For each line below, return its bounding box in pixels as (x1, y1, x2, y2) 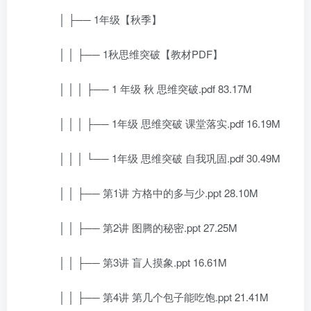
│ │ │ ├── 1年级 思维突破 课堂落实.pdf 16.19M (38, 116, 280, 131)
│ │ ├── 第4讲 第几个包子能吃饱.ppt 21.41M (38, 289, 269, 304)
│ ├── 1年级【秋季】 (38, 12, 162, 26)
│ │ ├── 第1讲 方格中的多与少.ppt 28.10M (38, 185, 258, 200)
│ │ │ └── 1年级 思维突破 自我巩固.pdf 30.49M (38, 151, 280, 165)
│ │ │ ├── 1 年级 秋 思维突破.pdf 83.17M (38, 81, 252, 96)
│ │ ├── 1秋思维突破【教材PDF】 (38, 47, 223, 61)
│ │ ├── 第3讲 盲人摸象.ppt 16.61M (38, 255, 227, 269)
